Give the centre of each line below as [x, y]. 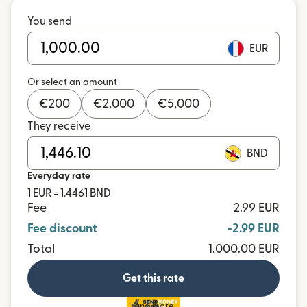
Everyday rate [59, 176]
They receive [59, 126]
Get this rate [153, 278]
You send [50, 21]
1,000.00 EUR [244, 249]
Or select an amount [72, 82]
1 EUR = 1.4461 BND [69, 193]
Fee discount [62, 229]
